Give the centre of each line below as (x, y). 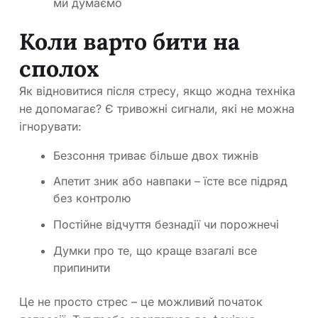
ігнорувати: (50, 126)
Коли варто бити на (130, 41)
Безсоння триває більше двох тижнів (156, 155)
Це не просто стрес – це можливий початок (141, 302)
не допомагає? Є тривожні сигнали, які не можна (157, 108)
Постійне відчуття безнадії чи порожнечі (166, 225)
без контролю (92, 198)
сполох (59, 68)
